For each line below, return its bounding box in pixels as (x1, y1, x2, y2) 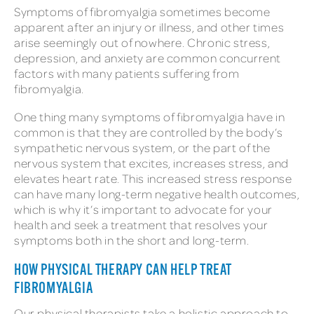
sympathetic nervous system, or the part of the (14, 140, 271, 155)
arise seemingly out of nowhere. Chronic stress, (14, 35, 271, 50)
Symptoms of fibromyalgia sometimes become (14, 4, 271, 20)
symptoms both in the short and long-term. (14, 233, 252, 247)
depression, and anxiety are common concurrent (14, 50, 282, 66)
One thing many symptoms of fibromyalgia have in (14, 109, 285, 124)
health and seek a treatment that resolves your (14, 217, 268, 232)
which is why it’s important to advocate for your (14, 202, 273, 217)
